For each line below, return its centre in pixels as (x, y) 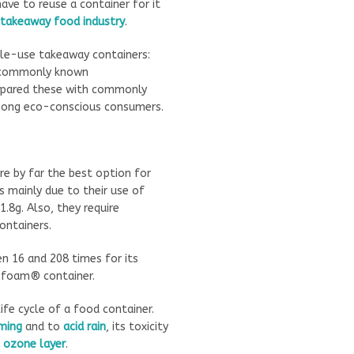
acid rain (84, 326)
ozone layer (34, 344)
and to (42, 326)
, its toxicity (137, 326)
